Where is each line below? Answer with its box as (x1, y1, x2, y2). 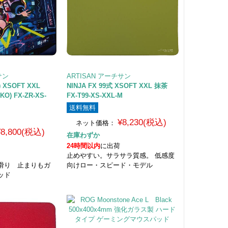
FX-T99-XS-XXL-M (66, 91, 123, 99)
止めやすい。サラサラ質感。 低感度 (66, 151, 175, 159)
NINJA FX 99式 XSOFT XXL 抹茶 (66, 81, 174, 90)
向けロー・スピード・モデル (66, 161, 153, 169)
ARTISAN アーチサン (66, 72, 131, 80)
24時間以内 (66, 141, 100, 150)
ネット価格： (76, 119, 116, 127)
